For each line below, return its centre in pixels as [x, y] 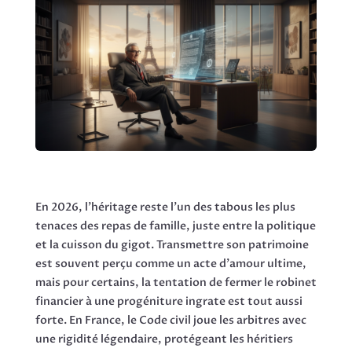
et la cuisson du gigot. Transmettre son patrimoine [172, 244]
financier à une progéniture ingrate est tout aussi [169, 301]
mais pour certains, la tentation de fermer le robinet [176, 282]
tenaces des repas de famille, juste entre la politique [175, 225]
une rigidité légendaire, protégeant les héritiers [164, 339]
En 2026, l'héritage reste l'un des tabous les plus [165, 207]
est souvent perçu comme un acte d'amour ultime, [170, 263]
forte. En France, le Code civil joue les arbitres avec [170, 320]
